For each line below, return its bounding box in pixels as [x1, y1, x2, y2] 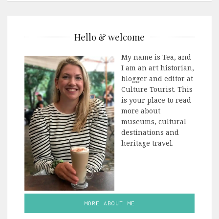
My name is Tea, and [121, 52, 192, 62]
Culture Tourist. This [121, 84, 193, 94]
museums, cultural [121, 116, 187, 126]
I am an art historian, [121, 63, 195, 72]
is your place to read [121, 95, 192, 105]
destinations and [121, 127, 179, 137]
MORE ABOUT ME [84, 200, 135, 207]
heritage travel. [121, 138, 174, 148]
